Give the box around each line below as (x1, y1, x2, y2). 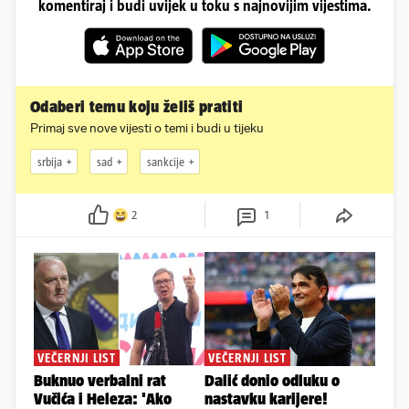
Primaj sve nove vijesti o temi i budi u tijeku (30, 121, 264, 137)
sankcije (147, 154, 184, 169)
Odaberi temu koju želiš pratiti (30, 98, 244, 117)
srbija (37, 154, 62, 169)
